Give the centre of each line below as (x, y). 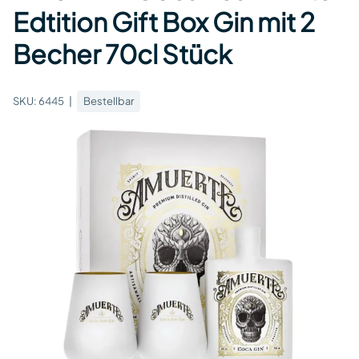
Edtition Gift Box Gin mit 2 (164, 21)
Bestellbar (109, 101)
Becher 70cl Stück (123, 53)
